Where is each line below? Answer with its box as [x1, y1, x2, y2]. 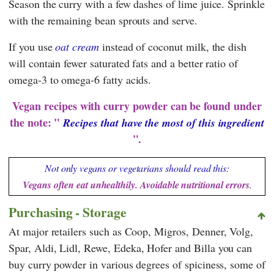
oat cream [55, 39, 99, 54]
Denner [191, 224, 224, 239]
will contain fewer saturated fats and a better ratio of [9, 55, 239, 70]
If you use [9, 39, 56, 54]
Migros [154, 224, 186, 239]
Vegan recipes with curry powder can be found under [12, 97, 262, 114]
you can [215, 240, 253, 256]
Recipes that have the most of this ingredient [63, 114, 264, 130]
